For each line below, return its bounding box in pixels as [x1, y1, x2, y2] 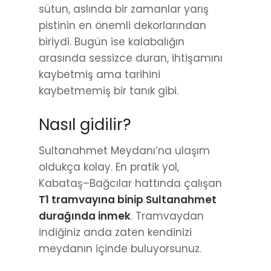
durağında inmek [39, 209, 131, 224]
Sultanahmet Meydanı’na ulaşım [39, 143, 210, 158]
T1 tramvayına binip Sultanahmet [39, 192, 217, 207]
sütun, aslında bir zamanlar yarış [39, 2, 209, 17]
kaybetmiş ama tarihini [39, 67, 160, 82]
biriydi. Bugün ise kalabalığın [39, 34, 184, 50]
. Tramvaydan [131, 209, 204, 224]
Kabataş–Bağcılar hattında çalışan [39, 176, 222, 191]
